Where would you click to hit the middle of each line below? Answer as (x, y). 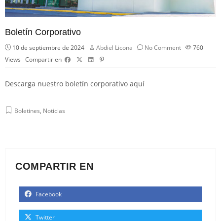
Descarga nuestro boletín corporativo (67, 83)
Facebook (48, 194)
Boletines (27, 110)
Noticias (54, 110)
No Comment (163, 47)
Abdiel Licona (114, 47)
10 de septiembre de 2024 (48, 47)
